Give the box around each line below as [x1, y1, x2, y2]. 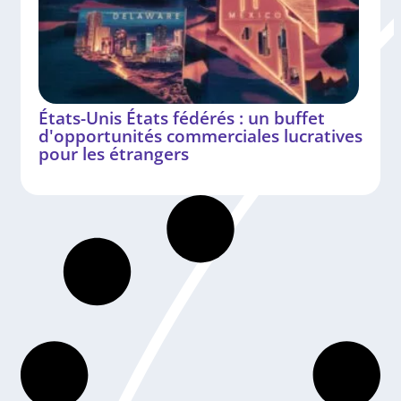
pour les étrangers [38, 141, 189, 166]
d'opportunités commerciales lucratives [38, 123, 363, 148]
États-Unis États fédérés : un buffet [38, 105, 325, 130]
